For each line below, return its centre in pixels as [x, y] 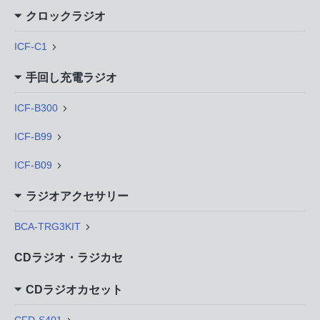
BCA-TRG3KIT [47, 227]
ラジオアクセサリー [77, 196]
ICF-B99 [33, 137]
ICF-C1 [31, 47]
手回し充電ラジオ [71, 78]
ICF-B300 [36, 108]
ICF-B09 [33, 165]
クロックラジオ [65, 16]
